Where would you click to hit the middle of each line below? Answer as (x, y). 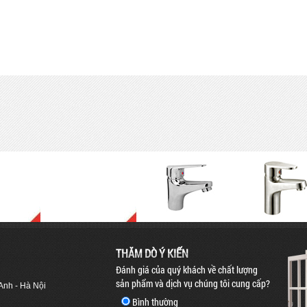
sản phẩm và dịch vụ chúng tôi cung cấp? (193, 283)
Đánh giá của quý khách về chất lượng (187, 270)
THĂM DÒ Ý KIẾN (152, 253)
